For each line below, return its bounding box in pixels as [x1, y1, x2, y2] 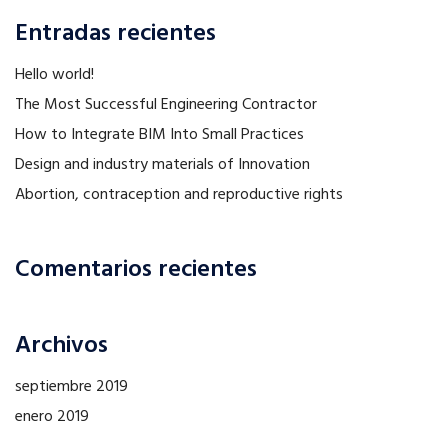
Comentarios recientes [15, 251, 257, 290]
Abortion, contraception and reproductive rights [15, 182, 343, 209]
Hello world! [15, 62, 94, 89]
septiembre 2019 [15, 374, 128, 401]
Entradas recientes [15, 15, 216, 54]
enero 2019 [15, 404, 89, 431]
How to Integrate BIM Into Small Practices [15, 122, 304, 149]
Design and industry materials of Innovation [15, 152, 310, 179]
